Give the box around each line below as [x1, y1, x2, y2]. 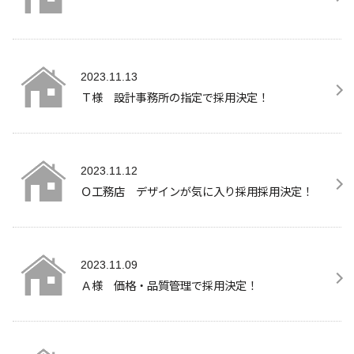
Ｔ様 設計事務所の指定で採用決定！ [81, 88, 269, 105]
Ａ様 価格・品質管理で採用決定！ [81, 276, 258, 293]
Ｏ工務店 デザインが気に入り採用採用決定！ [81, 182, 313, 199]
